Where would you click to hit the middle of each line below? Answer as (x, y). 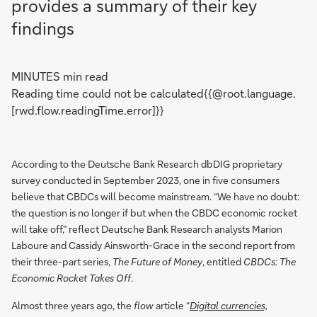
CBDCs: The (270, 261)
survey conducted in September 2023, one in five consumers (145, 180)
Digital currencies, (229, 305)
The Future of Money (157, 261)
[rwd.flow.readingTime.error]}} (88, 110)
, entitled (223, 261)
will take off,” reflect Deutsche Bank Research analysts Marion (147, 229)
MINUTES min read (60, 76)
